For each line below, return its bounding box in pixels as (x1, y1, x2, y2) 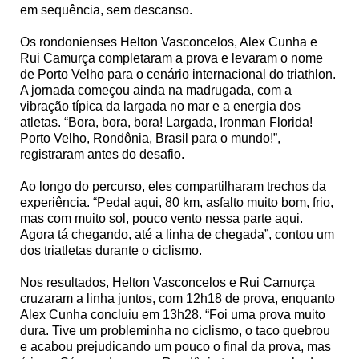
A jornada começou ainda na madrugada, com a (20, 83, 292, 97)
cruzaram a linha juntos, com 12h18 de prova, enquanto (20, 291, 335, 305)
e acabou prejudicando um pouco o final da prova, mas (20, 339, 331, 353)
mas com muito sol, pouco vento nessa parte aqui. (20, 211, 303, 225)
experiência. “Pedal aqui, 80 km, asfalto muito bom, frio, (20, 195, 333, 209)
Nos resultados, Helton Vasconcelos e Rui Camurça (20, 275, 315, 289)
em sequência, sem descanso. (20, 2, 192, 17)
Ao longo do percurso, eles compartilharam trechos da (20, 179, 326, 193)
